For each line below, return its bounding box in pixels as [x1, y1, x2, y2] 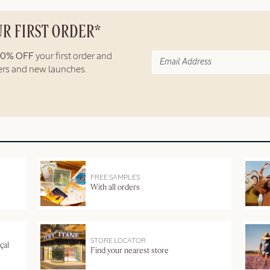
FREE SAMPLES [90, 174, 140, 182]
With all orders [90, 184, 140, 192]
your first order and [34, 51, 112, 61]
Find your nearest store [90, 247, 169, 256]
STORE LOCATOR [90, 237, 146, 245]
